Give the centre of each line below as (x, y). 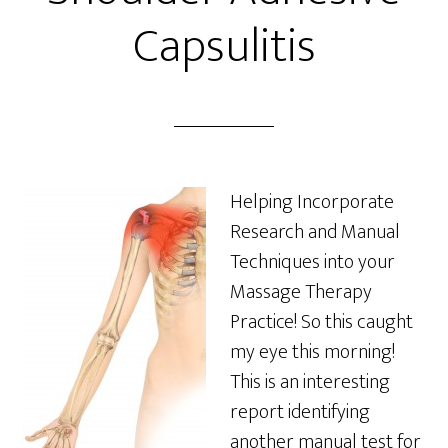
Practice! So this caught (322, 322)
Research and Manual (315, 232)
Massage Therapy (301, 292)
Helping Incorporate (312, 202)
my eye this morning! (313, 352)
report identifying (300, 412)
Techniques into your (313, 262)
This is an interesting (310, 382)
